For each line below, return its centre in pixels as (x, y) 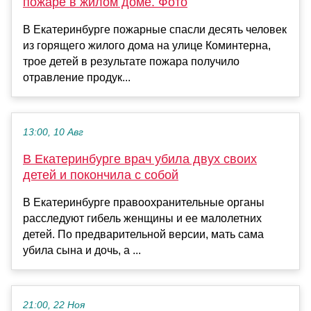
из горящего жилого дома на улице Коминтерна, (147, 46)
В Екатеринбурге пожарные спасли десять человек (155, 30)
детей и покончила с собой (101, 175)
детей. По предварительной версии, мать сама (143, 235)
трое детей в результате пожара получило (131, 62)
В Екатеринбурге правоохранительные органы (144, 203)
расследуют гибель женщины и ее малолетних (142, 219)
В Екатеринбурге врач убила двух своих (140, 159)
